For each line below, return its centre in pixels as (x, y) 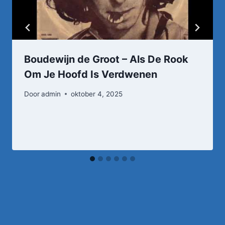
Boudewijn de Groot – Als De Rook (106, 59)
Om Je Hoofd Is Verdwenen (91, 74)
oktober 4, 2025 (97, 94)
